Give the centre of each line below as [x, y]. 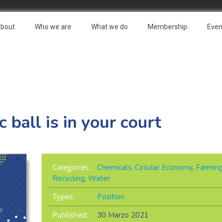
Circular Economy [163, 168]
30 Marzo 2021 [123, 215]
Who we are [53, 27]
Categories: [71, 167]
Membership [167, 27]
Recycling [68, 179]
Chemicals [114, 168]
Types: [63, 196]
